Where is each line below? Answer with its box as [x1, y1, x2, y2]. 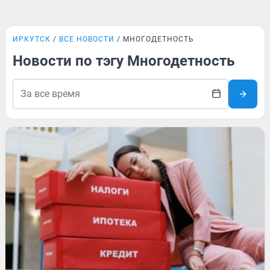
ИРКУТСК [13, 35, 51, 43]
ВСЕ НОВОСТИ [59, 35, 115, 43]
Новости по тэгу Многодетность [13, 52, 234, 69]
